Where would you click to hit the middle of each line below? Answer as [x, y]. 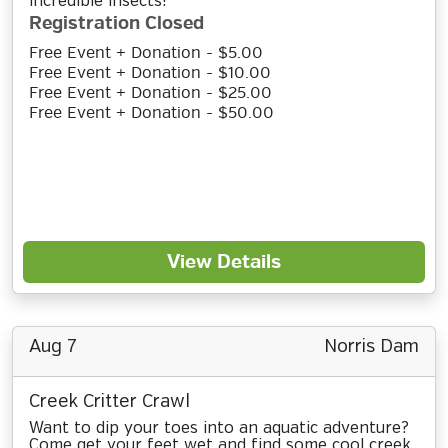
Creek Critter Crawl [109, 402]
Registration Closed [116, 23]
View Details [224, 262]
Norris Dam [371, 347]
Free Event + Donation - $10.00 [150, 73]
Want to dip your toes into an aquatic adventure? [219, 428]
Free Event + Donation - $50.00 [151, 113]
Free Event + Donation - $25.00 [150, 93]
